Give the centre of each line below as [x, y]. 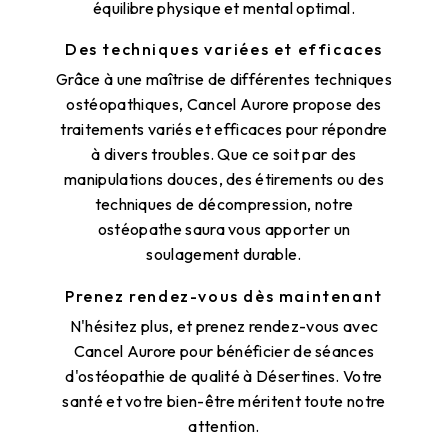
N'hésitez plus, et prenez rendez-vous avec [224, 325]
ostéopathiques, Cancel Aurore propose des [224, 104]
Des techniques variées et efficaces [224, 49]
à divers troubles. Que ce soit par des [224, 154]
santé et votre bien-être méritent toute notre [224, 400]
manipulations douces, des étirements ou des [224, 179]
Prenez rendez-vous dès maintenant [224, 295]
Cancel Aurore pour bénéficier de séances [224, 350]
